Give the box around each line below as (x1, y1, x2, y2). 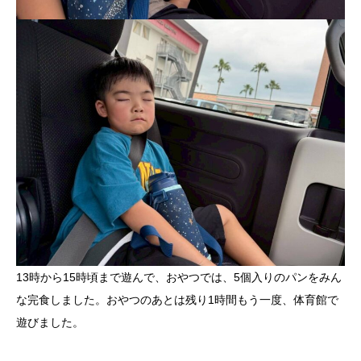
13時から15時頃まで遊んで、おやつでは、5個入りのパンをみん (16, 271, 342, 284)
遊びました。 (16, 316, 84, 330)
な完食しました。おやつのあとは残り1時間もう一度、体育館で (16, 293, 338, 307)
